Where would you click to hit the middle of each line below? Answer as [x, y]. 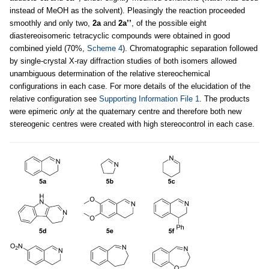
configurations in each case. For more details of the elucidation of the [130, 86]
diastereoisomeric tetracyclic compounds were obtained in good [120, 35]
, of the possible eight [169, 23]
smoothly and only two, [51, 23]
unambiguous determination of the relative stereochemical [110, 73]
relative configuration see [54, 98]
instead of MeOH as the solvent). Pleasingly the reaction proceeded [127, 10]
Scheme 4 [105, 48]
